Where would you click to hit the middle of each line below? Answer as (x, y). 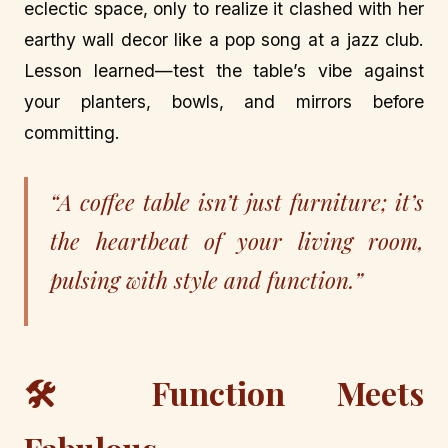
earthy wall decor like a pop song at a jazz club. (224, 39)
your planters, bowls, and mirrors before (224, 101)
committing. (72, 132)
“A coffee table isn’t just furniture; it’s (237, 201)
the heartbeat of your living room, (237, 240)
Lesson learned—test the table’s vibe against (224, 70)
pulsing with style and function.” (207, 279)
